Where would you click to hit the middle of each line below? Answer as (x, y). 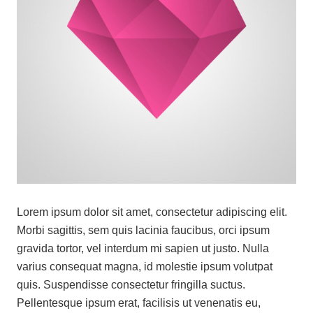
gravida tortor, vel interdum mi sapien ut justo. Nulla (143, 248)
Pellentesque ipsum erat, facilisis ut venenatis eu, (139, 303)
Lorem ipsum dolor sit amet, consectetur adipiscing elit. (152, 212)
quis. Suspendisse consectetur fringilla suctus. (131, 284)
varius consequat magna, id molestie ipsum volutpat (145, 266)
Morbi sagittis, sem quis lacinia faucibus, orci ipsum (143, 230)
